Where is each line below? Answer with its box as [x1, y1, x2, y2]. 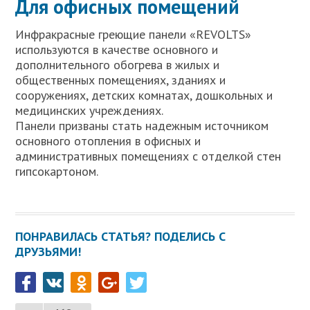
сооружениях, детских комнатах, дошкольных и [15, 86, 273, 103]
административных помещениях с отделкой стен [15, 147, 282, 164]
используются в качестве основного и [15, 41, 219, 57]
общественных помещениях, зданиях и [15, 71, 226, 88]
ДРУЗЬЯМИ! [15, 243, 82, 259]
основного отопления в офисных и [15, 132, 201, 149]
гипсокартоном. [15, 163, 99, 179]
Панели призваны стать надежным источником [15, 117, 269, 134]
